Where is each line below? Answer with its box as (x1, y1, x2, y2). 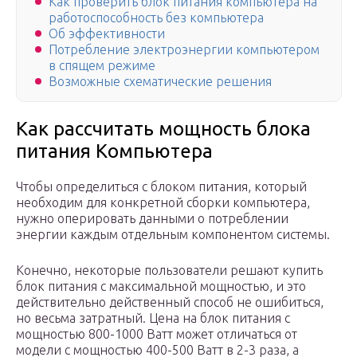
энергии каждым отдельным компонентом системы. (16, 227, 330, 242)
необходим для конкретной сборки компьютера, (16, 195, 310, 210)
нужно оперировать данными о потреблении (16, 211, 288, 226)
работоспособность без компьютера (49, 10, 264, 25)
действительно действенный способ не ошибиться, (16, 295, 324, 310)
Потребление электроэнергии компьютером (49, 42, 320, 57)
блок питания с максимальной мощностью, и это (16, 279, 306, 294)
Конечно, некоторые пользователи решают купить (16, 263, 323, 278)
